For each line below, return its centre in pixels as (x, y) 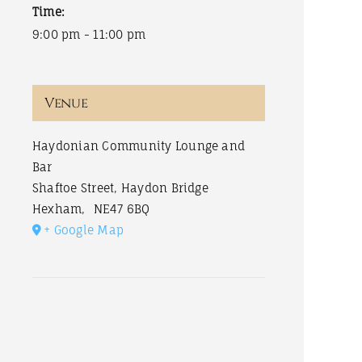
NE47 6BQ (122, 209)
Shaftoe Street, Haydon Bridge (120, 188)
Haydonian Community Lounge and (139, 146)
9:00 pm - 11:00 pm (89, 34)
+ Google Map (84, 230)
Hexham (57, 209)
